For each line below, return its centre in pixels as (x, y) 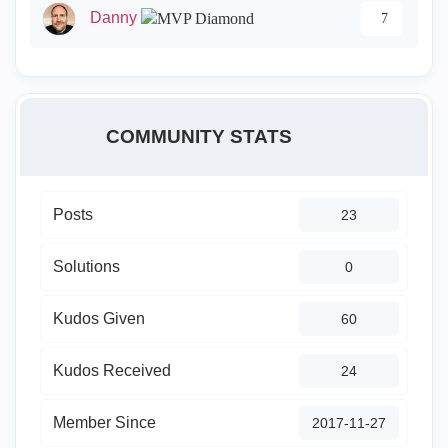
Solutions (86, 266)
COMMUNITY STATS (198, 136)
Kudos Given (99, 318)
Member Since (104, 422)
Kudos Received (112, 370)
